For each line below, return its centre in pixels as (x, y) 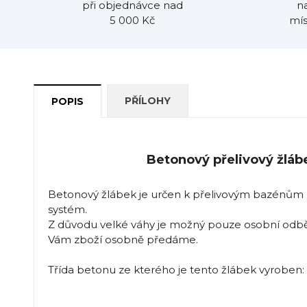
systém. (67, 209)
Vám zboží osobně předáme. (123, 239)
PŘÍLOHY (147, 100)
